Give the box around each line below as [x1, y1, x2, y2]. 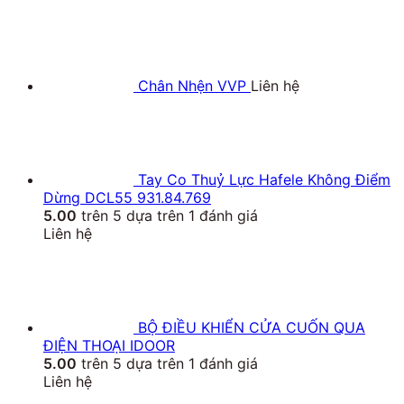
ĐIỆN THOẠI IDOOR [43, 336, 175, 355]
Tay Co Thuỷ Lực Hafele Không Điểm [138, 170, 390, 189]
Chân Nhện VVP [138, 77, 246, 96]
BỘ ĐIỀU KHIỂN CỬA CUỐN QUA [138, 318, 365, 337]
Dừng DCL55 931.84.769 [43, 188, 211, 207]
